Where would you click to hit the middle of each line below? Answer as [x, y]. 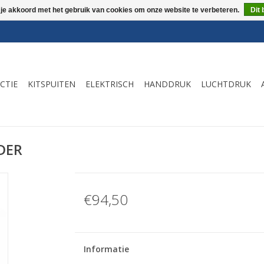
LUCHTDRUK [226, 84]
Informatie [106, 249]
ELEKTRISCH [110, 84]
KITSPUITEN [52, 84]
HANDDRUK [167, 84]
